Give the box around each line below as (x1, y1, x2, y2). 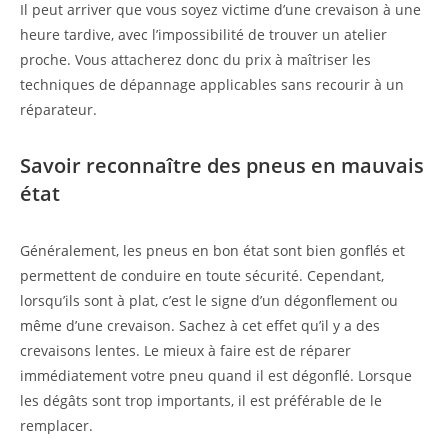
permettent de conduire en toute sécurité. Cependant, (20, 265, 384, 285)
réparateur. (20, 99, 97, 119)
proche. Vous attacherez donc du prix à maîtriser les (20, 49, 371, 69)
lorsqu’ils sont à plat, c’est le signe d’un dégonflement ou (20, 290, 398, 310)
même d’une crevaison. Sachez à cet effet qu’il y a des (20, 315, 380, 335)
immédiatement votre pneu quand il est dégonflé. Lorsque (20, 365, 412, 385)
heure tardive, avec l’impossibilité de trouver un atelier (20, 24, 387, 44)
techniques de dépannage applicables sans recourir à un (20, 74, 404, 94)
